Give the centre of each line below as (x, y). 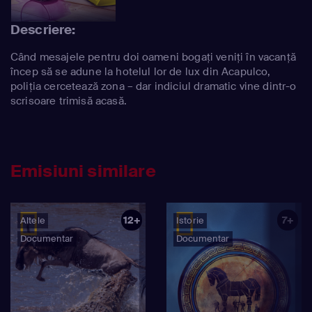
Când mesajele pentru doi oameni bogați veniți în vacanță (153, 57)
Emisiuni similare (83, 171)
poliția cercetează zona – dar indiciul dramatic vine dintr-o (154, 86)
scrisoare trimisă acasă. (69, 101)
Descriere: (43, 30)
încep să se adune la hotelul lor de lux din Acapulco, (141, 71)
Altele (33, 220)
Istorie (190, 220)
